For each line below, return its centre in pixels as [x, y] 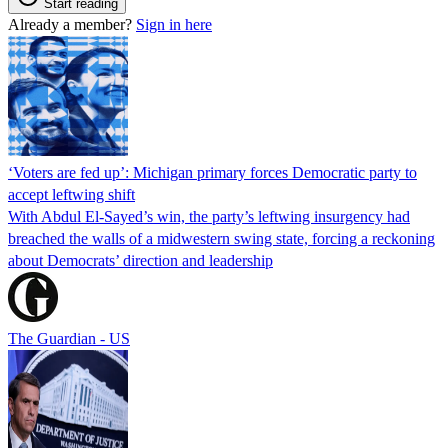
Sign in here [174, 24]
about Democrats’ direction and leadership [140, 260]
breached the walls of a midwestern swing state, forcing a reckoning [221, 238]
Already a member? [72, 24]
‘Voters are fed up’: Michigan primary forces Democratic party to [212, 172]
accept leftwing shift [71, 194]
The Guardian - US [69, 338]
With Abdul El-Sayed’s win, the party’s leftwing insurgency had [209, 216]
